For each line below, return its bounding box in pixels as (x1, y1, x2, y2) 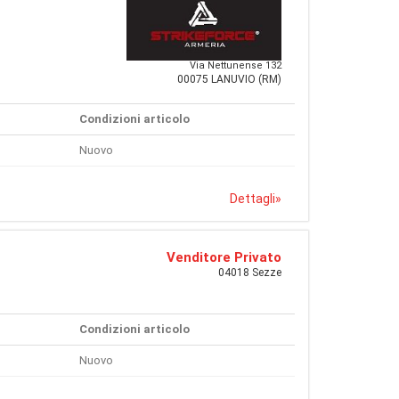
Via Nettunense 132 (190, 60, 281, 72)
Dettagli (230, 191, 275, 207)
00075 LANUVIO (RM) (177, 73, 281, 86)
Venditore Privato (167, 249, 281, 266)
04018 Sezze (218, 266, 281, 280)
